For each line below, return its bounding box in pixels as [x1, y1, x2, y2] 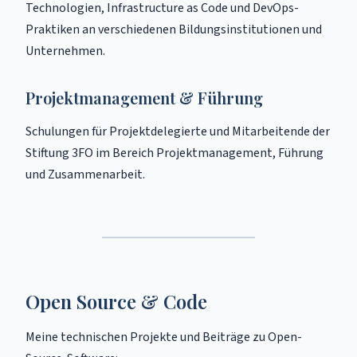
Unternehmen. [25, 42, 105, 60]
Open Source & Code [25, 288, 207, 314]
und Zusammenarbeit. [25, 166, 145, 183]
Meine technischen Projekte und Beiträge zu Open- [25, 328, 302, 346]
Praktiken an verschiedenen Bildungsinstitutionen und [25, 21, 322, 38]
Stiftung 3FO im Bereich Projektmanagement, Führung [25, 144, 324, 162]
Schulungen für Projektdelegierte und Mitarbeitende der [25, 123, 330, 140]
